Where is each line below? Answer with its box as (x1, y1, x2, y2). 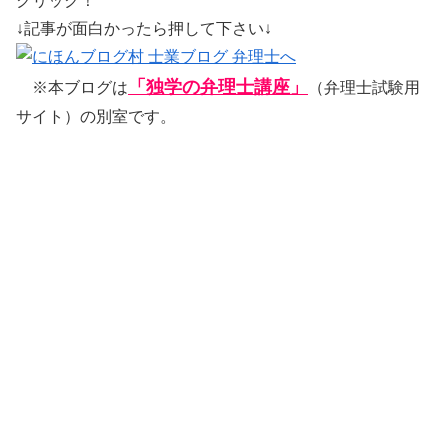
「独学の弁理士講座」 (128, 77, 308, 98)
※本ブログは (16, 79, 128, 97)
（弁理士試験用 (308, 79, 420, 97)
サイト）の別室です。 (16, 108, 176, 126)
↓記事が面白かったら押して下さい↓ (16, 20, 272, 38)
